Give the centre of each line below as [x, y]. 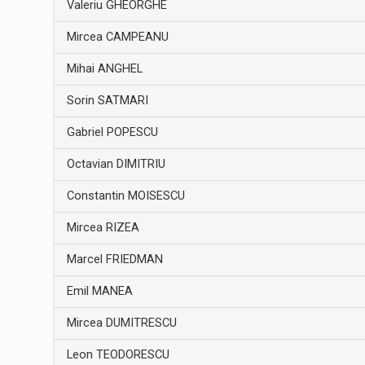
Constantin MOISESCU [125, 196]
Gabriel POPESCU [112, 132]
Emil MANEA [99, 291]
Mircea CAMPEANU [117, 37]
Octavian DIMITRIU [116, 164]
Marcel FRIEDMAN [114, 259]
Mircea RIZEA [103, 227]
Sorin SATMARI [107, 100]
